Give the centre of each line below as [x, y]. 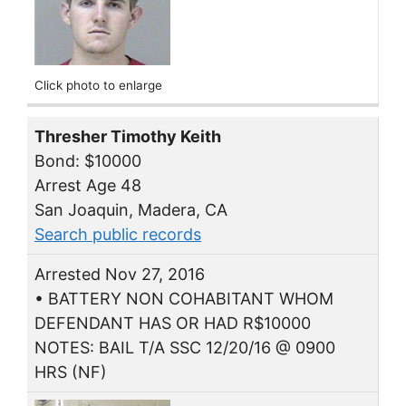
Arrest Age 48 [88, 186]
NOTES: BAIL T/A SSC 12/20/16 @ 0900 [185, 348]
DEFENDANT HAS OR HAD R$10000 [173, 324]
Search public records [118, 235]
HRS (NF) [71, 372]
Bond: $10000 [88, 161]
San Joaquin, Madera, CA [131, 210]
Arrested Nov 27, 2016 [120, 275]
